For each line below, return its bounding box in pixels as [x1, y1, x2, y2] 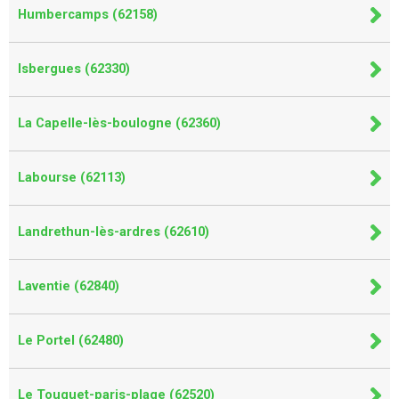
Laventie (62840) [18, 278, 119, 294]
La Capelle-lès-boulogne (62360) [18, 115, 221, 131]
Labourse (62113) [18, 169, 126, 185]
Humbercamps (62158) [18, 6, 158, 22]
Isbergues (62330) [18, 61, 130, 77]
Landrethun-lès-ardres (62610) [18, 224, 209, 240]
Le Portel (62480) [18, 332, 124, 348]
